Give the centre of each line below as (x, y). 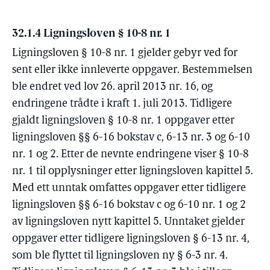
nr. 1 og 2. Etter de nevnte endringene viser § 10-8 (130, 155)
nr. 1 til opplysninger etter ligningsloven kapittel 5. (133, 171)
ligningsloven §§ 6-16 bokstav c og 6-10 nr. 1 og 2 (129, 205)
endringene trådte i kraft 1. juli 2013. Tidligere (122, 104)
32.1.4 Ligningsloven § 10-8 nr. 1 (91, 34)
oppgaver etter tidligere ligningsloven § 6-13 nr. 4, (131, 239)
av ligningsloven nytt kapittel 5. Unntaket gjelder (128, 222)
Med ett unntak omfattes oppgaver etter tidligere (129, 188)
